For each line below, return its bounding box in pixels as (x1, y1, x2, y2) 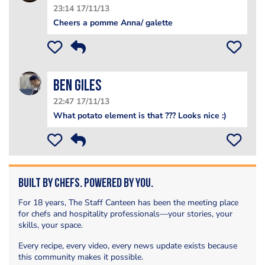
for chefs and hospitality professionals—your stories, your (18, 208, 232, 219)
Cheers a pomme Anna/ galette (53, 17, 173, 28)
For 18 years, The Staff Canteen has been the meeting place (18, 196, 238, 208)
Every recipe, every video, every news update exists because (18, 240, 237, 251)
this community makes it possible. (18, 251, 143, 263)
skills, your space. (18, 219, 83, 231)
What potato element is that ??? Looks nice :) (53, 109, 227, 121)
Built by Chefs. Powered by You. (18, 177, 153, 190)
